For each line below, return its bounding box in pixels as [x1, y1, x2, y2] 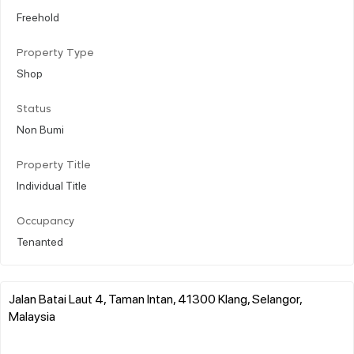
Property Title [17, 160, 91, 171]
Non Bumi [17, 121, 64, 136]
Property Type [17, 47, 94, 58]
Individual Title [17, 177, 87, 192]
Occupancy [17, 216, 74, 227]
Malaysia [9, 307, 55, 324]
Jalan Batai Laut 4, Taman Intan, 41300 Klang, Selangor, [9, 289, 302, 307]
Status [17, 104, 51, 115]
